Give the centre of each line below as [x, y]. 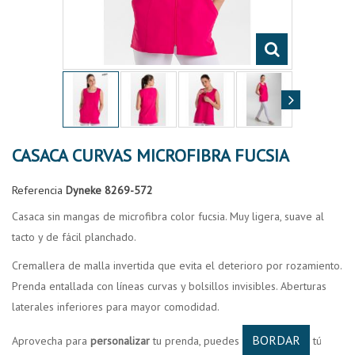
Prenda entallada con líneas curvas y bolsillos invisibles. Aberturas [169, 286]
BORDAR [276, 340]
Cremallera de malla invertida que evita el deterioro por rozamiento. [177, 265]
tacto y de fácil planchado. [74, 237]
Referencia [37, 190]
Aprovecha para [51, 341]
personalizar [120, 341]
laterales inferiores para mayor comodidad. [117, 307]
